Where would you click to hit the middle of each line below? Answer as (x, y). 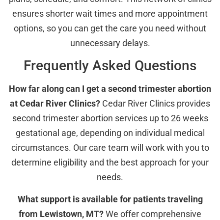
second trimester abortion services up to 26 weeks (110, 118)
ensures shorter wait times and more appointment (110, 14)
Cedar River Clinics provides (155, 104)
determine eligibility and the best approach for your (110, 163)
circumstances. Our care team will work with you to (110, 148)
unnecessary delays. (110, 43)
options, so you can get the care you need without (110, 28)
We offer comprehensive (152, 214)
